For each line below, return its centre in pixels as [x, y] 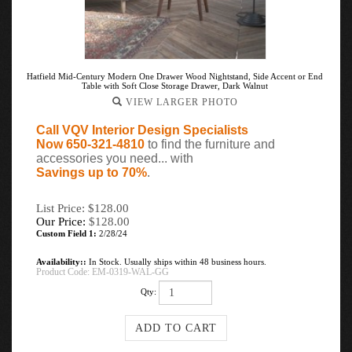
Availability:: [61, 262]
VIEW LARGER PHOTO [180, 102]
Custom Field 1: [66, 233]
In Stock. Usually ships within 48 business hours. [176, 262]
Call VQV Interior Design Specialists [142, 130]
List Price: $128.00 [82, 208]
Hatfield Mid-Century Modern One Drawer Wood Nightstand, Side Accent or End [175, 76]
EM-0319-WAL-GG [130, 272]
